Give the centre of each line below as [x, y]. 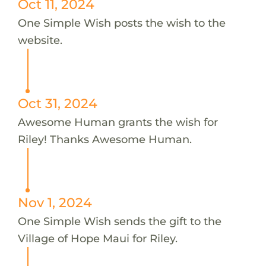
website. [40, 40]
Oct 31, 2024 [57, 103]
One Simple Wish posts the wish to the [121, 23]
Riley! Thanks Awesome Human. [104, 139]
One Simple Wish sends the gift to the [119, 221]
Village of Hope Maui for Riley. [97, 238]
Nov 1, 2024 [55, 202]
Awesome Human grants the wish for [118, 122]
